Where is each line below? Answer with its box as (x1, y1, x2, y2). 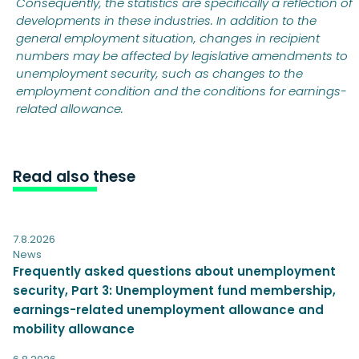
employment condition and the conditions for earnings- (16, 82, 347, 99)
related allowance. (16, 99, 123, 117)
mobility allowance (13, 320, 135, 337)
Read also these (13, 165, 135, 188)
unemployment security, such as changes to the (16, 64, 303, 82)
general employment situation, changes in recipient (16, 29, 320, 46)
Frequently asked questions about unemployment (13, 262, 336, 280)
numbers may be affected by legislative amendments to (16, 46, 348, 64)
